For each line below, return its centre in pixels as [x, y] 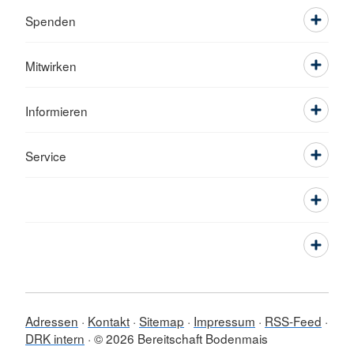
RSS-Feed [293, 321]
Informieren [56, 111]
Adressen [52, 321]
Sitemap [162, 321]
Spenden [51, 21]
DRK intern [55, 338]
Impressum [224, 321]
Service [46, 156]
